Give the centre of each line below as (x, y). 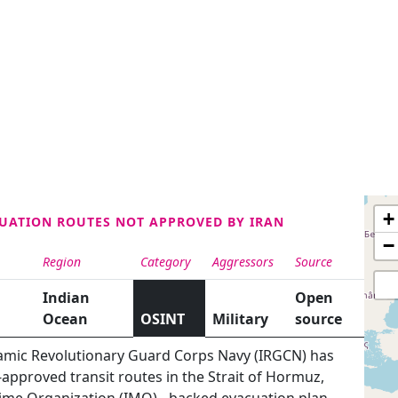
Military (240, 318)
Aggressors (243, 261)
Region (62, 261)
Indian (66, 297)
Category (166, 261)
